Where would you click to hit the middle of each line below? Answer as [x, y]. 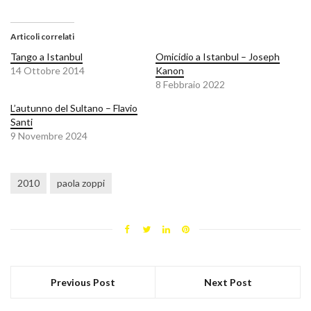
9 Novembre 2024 [49, 136]
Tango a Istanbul [47, 57]
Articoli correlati [42, 37]
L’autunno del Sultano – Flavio [74, 108]
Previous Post [83, 283]
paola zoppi [81, 183]
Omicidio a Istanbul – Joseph [218, 57]
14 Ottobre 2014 [48, 71]
